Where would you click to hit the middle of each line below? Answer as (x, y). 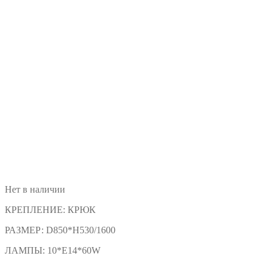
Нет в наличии (35, 190)
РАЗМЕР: (25, 230)
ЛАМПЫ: (26, 251)
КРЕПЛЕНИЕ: (36, 210)
